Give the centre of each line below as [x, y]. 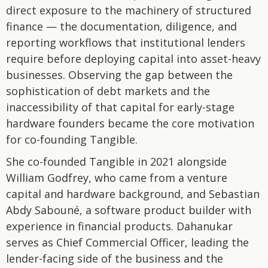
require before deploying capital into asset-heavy [133, 59]
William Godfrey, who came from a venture [117, 178]
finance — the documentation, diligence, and [121, 26]
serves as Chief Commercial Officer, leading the [127, 242]
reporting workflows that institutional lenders [126, 42]
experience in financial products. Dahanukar [119, 226]
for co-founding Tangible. [72, 139]
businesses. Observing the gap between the [119, 75]
